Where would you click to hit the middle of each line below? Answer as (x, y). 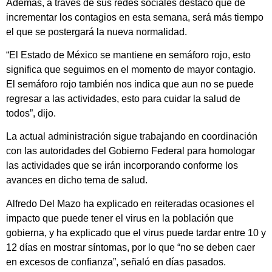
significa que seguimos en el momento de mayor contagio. (131, 70)
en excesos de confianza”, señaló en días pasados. (116, 262)
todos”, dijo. (31, 114)
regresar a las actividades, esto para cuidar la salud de (123, 99)
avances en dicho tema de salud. (77, 180)
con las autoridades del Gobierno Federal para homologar (131, 151)
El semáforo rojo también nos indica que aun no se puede (130, 84)
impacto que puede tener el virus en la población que (120, 218)
